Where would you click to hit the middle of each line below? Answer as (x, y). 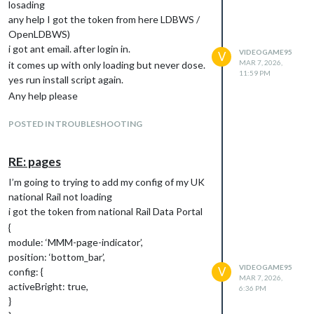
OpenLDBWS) (39, 34)
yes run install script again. (66, 79)
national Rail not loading (60, 196)
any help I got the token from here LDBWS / (104, 19)
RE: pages (35, 161)
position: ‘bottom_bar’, (57, 257)
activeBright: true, (48, 286)
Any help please (43, 95)
